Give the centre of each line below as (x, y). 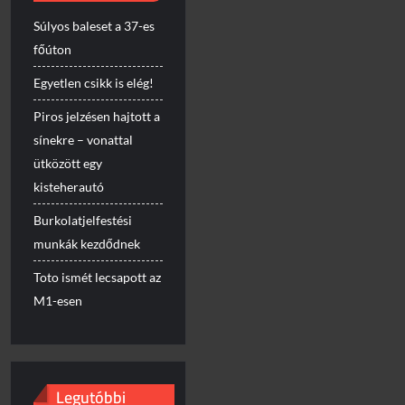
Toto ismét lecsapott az (98, 277)
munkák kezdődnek (87, 243)
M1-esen (58, 300)
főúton (53, 49)
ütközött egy (68, 163)
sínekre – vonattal (84, 139)
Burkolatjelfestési (83, 220)
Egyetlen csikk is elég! (94, 82)
